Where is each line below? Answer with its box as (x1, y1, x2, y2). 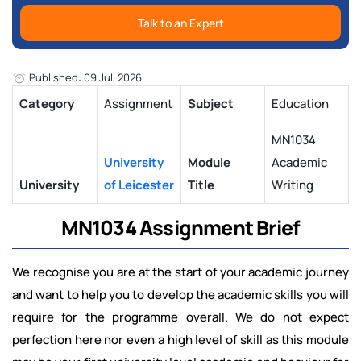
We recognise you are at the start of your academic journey (12, 263, 349, 281)
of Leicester (104, 176, 174, 194)
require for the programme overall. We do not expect (12, 309, 349, 326)
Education (272, 95, 329, 113)
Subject (188, 95, 234, 113)
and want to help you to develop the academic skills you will (12, 286, 349, 304)
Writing (272, 176, 313, 194)
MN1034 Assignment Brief (60, 214, 301, 243)
